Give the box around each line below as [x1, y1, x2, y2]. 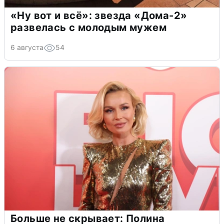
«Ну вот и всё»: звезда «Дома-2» [10, 9, 187, 22]
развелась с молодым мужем [10, 21, 166, 34]
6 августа [10, 43, 43, 52]
